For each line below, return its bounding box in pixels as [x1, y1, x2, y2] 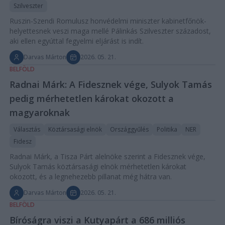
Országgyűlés [109, 125, 149, 134]
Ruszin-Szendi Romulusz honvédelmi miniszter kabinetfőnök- [9, 16, 206, 26]
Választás [13, 125, 40, 134]
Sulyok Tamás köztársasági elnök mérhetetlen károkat [9, 161, 186, 171]
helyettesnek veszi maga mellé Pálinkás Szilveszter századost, [9, 26, 211, 36]
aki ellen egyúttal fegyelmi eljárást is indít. [9, 36, 144, 46]
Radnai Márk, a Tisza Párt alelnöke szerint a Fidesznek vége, [9, 151, 205, 161]
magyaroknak [9, 106, 70, 119]
